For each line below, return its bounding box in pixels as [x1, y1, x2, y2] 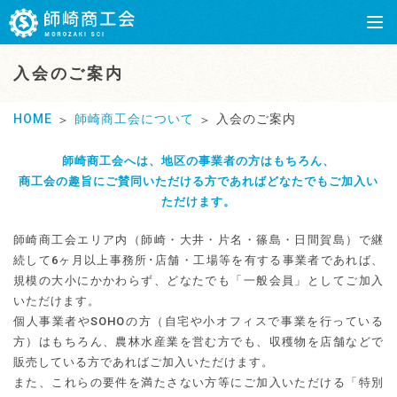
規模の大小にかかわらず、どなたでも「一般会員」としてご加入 [13, 273, 384, 287]
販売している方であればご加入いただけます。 [13, 354, 274, 369]
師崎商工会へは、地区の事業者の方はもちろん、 [62, 153, 335, 167]
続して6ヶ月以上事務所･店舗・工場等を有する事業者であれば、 [13, 253, 384, 267]
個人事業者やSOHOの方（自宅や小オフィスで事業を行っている [13, 314, 384, 328]
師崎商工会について [74, 112, 194, 126]
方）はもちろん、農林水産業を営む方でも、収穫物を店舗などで [13, 334, 384, 348]
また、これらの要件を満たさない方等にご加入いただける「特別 [13, 375, 384, 389]
